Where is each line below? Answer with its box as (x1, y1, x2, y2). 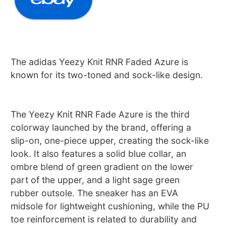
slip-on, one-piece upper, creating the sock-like (11, 135, 209, 146)
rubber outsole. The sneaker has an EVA (11, 187, 179, 198)
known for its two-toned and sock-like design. (11, 69, 203, 80)
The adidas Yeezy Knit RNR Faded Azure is (11, 56, 189, 67)
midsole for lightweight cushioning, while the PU (11, 200, 210, 211)
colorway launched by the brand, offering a (11, 122, 192, 133)
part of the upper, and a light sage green (11, 174, 180, 185)
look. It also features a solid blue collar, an (11, 148, 187, 159)
